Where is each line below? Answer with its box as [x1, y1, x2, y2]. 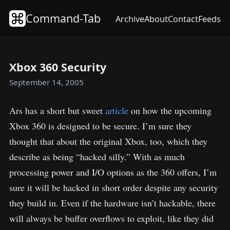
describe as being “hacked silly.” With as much [9, 150, 185, 163]
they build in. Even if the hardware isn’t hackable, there [9, 196, 216, 209]
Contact [168, 13, 198, 25]
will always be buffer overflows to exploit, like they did [9, 212, 214, 224]
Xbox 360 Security [9, 60, 106, 74]
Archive [116, 13, 144, 25]
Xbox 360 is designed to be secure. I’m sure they [9, 119, 191, 132]
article [105, 104, 128, 117]
